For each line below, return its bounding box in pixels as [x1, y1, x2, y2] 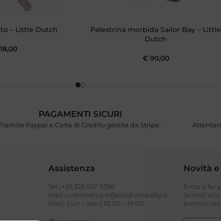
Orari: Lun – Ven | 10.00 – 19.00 [48, 199, 145, 208]
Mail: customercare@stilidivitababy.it [48, 191, 168, 199]
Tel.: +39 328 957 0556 [48, 183, 115, 191]
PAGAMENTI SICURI [38, 109, 122, 119]
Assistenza [48, 163, 95, 174]
